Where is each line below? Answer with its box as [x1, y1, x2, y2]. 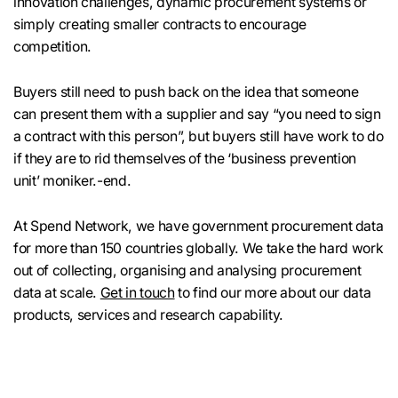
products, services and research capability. [13, 306, 283, 323]
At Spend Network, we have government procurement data [13, 218, 384, 235]
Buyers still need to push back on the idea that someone [13, 83, 359, 100]
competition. [13, 37, 92, 55]
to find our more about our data [174, 284, 371, 301]
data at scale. [13, 284, 100, 301]
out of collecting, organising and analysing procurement [13, 262, 362, 279]
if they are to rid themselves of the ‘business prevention [13, 149, 357, 167]
